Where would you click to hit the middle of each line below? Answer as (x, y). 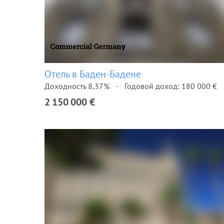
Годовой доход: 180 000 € (171, 86)
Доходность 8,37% (77, 86)
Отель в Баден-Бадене (93, 74)
